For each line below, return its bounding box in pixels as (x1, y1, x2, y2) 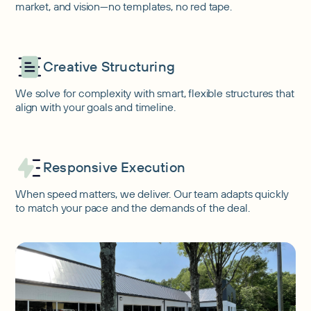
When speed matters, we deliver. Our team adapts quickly (15, 186, 289, 201)
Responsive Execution (43, 158, 185, 176)
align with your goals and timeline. (15, 99, 176, 114)
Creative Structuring (43, 58, 175, 76)
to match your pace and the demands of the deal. (15, 200, 250, 215)
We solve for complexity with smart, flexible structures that (15, 85, 294, 100)
